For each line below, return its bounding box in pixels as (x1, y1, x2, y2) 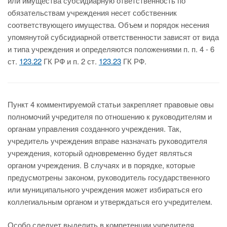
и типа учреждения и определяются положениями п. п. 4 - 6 (8, 44, 214, 54)
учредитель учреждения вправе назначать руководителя (8, 135, 207, 146)
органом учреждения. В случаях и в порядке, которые (8, 160, 195, 170)
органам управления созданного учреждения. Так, (8, 123, 181, 134)
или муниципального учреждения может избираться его (8, 184, 202, 195)
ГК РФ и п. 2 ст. (42, 56, 99, 66)
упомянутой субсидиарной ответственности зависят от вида (8, 31, 219, 42)
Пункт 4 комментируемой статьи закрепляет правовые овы (8, 99, 214, 109)
